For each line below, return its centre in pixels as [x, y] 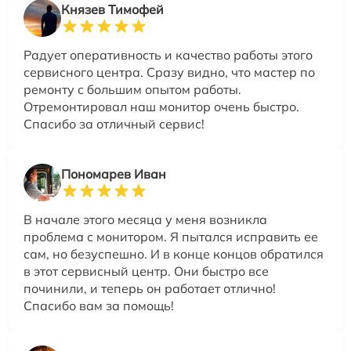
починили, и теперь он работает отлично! [150, 289]
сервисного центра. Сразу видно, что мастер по [169, 72]
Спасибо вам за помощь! [99, 306]
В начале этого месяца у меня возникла [145, 220]
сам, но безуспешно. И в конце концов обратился [174, 254]
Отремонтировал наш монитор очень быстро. [161, 107]
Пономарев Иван [114, 174]
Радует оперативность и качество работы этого [168, 55]
